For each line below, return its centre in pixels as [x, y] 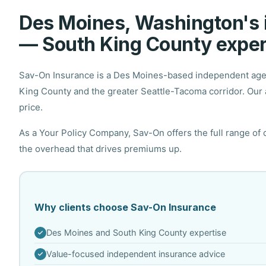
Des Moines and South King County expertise [136, 232]
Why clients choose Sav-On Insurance [125, 207]
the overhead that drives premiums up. [100, 148]
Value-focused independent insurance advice [135, 254]
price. [31, 107]
